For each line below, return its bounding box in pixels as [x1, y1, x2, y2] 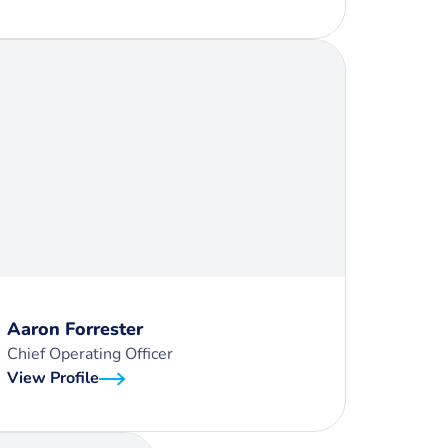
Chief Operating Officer [7, 343, 173, 365]
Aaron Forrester [7, 317, 143, 341]
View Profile [7, 367, 99, 389]
